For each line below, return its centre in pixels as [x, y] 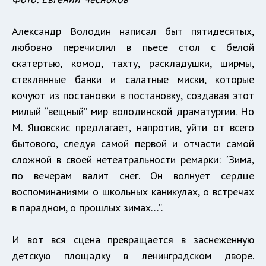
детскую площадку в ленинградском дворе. [133, 255]
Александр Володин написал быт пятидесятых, [133, 31]
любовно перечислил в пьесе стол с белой [133, 47]
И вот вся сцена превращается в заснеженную [133, 239]
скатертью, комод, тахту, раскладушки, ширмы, [133, 63]
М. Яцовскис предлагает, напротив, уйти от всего [133, 127]
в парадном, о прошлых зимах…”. [87, 207]
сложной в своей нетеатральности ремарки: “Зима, [133, 159]
